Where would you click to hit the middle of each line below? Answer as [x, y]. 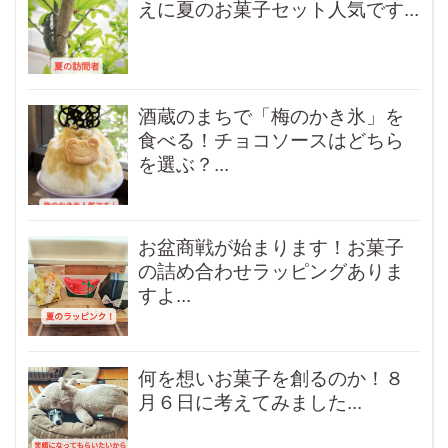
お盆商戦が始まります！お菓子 [271, 247]
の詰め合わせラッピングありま [271, 271]
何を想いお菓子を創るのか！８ [271, 378]
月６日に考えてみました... [250, 402]
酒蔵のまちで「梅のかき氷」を [271, 116]
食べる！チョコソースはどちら [271, 140]
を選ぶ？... [183, 164]
